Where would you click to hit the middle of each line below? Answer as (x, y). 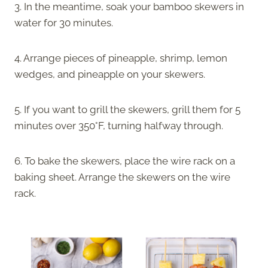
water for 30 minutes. (64, 23)
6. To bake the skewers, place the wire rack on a (125, 161)
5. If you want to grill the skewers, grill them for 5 (127, 110)
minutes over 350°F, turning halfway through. (119, 126)
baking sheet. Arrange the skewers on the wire (122, 177)
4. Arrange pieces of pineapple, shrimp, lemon (121, 58)
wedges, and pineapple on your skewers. (110, 74)
